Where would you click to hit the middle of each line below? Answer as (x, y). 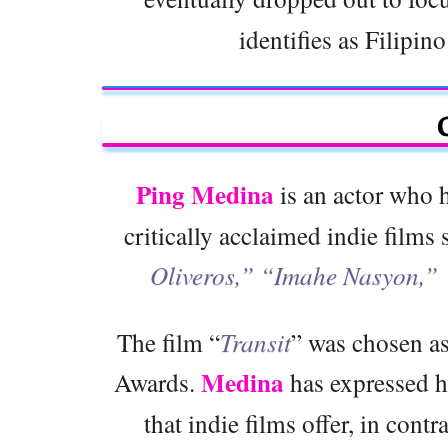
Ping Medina (204, 195)
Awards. (157, 382)
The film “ (168, 342)
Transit (255, 342)
